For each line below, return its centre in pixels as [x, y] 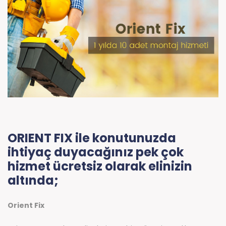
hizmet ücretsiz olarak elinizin [100, 166]
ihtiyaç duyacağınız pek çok [96, 152]
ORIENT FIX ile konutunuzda [92, 138]
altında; [33, 181]
